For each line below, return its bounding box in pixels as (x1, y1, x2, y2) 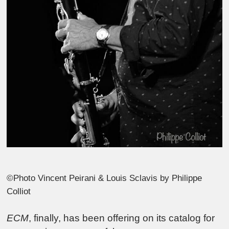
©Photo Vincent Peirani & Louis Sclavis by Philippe (7, 173, 202, 184)
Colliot (7, 187, 31, 197)
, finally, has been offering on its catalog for (29, 212, 215, 223)
